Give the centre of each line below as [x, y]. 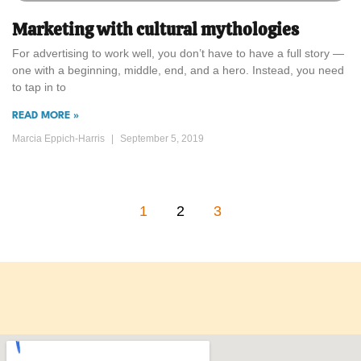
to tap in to [39, 87]
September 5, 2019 [161, 139]
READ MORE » [46, 116]
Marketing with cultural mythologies [156, 30]
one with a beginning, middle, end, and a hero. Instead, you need [178, 71]
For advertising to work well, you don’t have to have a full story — [178, 54]
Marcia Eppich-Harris [60, 139]
